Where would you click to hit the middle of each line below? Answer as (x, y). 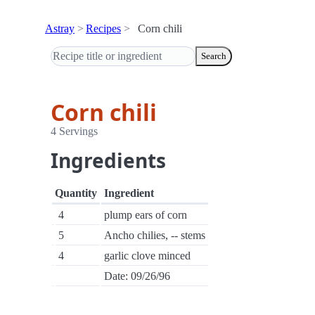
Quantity (76, 193)
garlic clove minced (147, 256)
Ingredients (108, 160)
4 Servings (74, 131)
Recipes (103, 28)
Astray (60, 28)
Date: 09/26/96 (137, 276)
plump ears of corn (146, 215)
